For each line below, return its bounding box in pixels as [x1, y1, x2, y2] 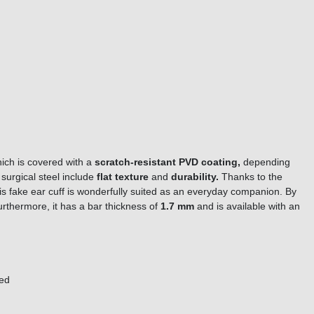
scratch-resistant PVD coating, [95, 156, 240, 168]
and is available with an [197, 200, 300, 212]
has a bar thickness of [60, 200, 161, 212]
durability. [168, 171, 219, 183]
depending [240, 156, 290, 168]
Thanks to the [219, 171, 282, 183]
